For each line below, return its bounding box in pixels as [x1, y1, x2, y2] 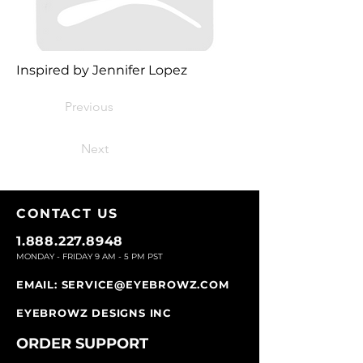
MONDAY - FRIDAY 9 [16, 251, 100, 263]
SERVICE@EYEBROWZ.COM [61, 278, 229, 292]
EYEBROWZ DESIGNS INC [16, 306, 172, 320]
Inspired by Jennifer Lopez [16, 62, 187, 79]
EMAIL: [16, 278, 62, 292]
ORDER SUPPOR [16, 335, 139, 353]
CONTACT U [16, 206, 109, 222]
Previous [65, 99, 113, 115]
